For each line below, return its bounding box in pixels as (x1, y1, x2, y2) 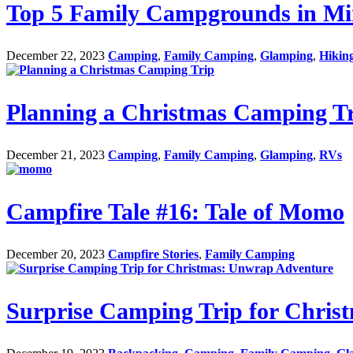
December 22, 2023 (6, 49, 105, 63)
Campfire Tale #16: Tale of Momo (6, 199, 344, 225)
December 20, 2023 (6, 247, 105, 261)
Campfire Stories (108, 247, 199, 261)
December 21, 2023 (6, 148, 105, 162)
